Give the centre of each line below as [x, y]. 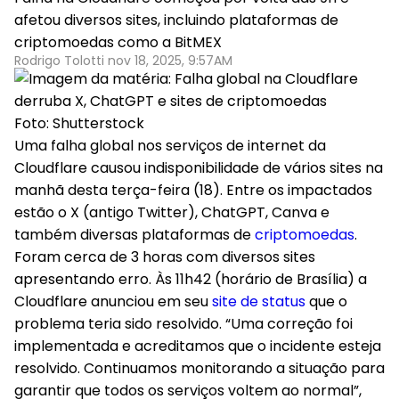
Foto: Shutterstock [79, 123]
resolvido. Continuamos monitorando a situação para [199, 368]
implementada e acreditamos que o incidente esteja [198, 346]
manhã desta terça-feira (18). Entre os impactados [193, 190]
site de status [259, 301]
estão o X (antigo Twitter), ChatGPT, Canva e [172, 212]
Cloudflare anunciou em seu [113, 301]
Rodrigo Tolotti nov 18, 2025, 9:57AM [123, 61]
